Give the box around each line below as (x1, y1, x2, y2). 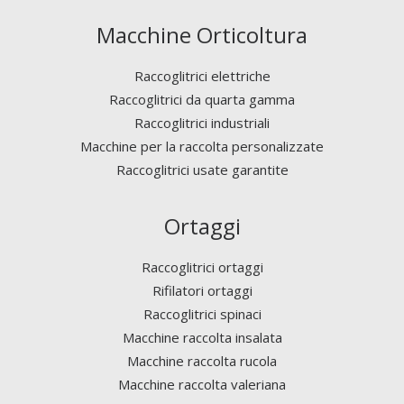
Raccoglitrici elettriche (133, 67, 271, 85)
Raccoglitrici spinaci (142, 305, 262, 323)
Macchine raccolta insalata (122, 328, 282, 346)
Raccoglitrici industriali (134, 114, 270, 132)
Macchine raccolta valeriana (118, 375, 286, 393)
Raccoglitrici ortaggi (141, 258, 263, 276)
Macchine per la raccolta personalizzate (80, 137, 324, 155)
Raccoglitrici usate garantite (115, 161, 289, 179)
